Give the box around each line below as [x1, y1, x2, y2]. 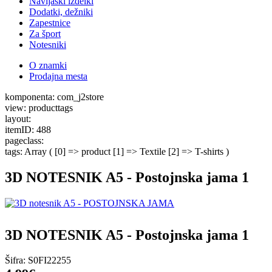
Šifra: [5, 255, 25, 266]
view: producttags [5, 102, 73, 113]
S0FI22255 [28, 255, 71, 266]
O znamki [29, 59, 67, 70]
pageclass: [5, 135, 44, 146]
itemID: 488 [5, 124, 51, 135]
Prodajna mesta [29, 70, 87, 81]
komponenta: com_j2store [5, 91, 104, 102]
